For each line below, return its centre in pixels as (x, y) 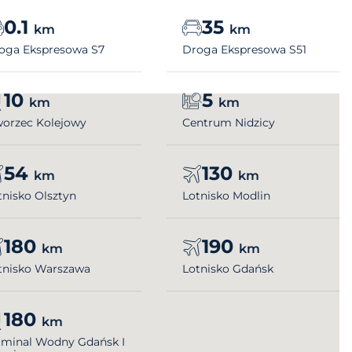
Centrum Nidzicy (229, 123)
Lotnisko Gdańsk (228, 269)
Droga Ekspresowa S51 (244, 50)
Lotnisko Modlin (226, 196)
